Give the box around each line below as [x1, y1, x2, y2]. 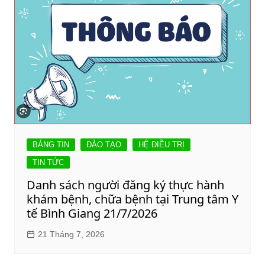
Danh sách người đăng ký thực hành [26, 177, 224, 193]
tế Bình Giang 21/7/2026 [26, 205, 157, 222]
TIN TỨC [32, 158, 64, 167]
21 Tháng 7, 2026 [37, 230, 105, 240]
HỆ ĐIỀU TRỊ [138, 140, 185, 150]
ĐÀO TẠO [86, 140, 121, 150]
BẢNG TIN [32, 140, 69, 150]
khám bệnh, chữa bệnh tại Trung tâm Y [26, 191, 238, 208]
